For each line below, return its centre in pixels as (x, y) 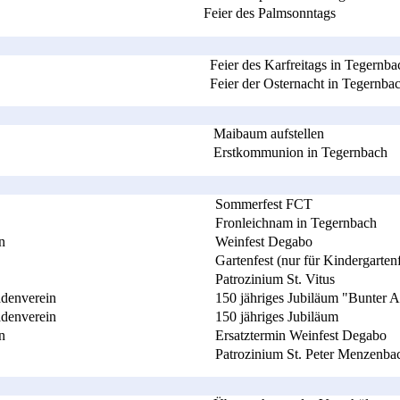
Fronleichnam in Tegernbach (296, 222)
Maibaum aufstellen (269, 133)
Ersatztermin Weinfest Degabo (300, 335)
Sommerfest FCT (263, 204)
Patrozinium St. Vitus (275, 279)
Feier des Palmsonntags (270, 12)
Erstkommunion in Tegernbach (300, 152)
